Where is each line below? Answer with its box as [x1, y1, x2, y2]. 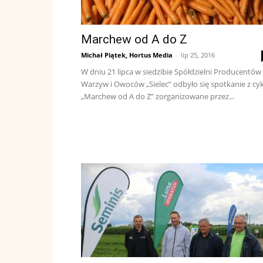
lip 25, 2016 [181, 50, 215, 59]
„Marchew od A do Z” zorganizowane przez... [81, 91, 234, 102]
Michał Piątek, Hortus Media [81, 50, 173, 59]
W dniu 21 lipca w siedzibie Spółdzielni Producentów [81, 66, 261, 77]
